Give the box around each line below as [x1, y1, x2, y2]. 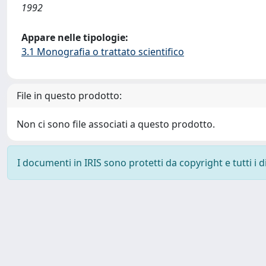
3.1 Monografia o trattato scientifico [21, 45, 184, 58]
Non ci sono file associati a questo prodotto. [17, 118, 215, 131]
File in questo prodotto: [17, 89, 122, 102]
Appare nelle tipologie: [21, 31, 128, 44]
